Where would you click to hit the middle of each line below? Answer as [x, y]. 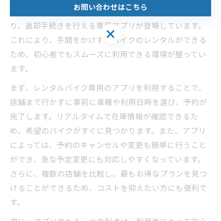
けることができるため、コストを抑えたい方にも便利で [109, 187]
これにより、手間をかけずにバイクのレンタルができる [108, 39]
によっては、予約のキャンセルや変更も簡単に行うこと [108, 145]
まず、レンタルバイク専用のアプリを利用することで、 [108, 87]
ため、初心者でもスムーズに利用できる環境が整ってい [108, 54]
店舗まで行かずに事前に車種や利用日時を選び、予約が [109, 102]
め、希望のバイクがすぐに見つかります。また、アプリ [108, 130]
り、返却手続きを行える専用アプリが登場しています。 [108, 25]
